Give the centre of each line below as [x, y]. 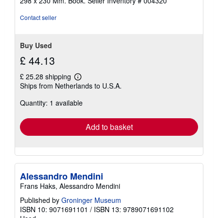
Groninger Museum [91, 200]
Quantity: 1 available [51, 102]
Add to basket [109, 127]
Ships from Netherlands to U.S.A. [71, 85]
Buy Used [36, 45]
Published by [41, 200]
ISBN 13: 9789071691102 [134, 209]
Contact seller [38, 17]
